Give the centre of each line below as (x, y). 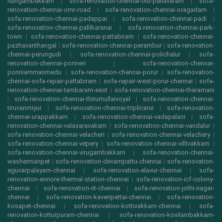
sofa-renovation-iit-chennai (82, 188)
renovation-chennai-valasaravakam (57, 126)
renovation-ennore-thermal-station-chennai (68, 179)
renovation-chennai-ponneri (47, 63)
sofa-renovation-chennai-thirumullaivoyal (72, 99)
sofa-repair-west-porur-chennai (148, 81)
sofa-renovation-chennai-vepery (53, 144)
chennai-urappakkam (38, 117)
